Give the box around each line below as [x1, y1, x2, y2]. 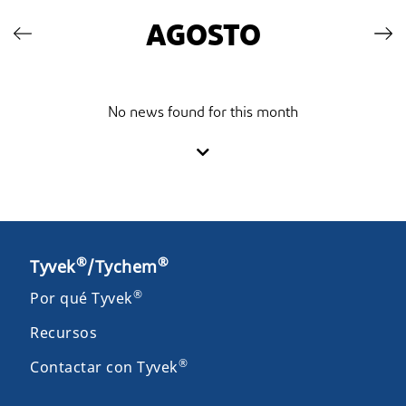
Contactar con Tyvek [30, 357, 179, 377]
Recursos [30, 323, 97, 343]
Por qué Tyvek [30, 288, 133, 308]
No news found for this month [108, 106, 298, 121]
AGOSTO [145, 23, 261, 53]
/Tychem [87, 256, 158, 277]
